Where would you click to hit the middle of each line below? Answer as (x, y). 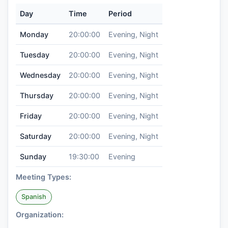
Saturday (36, 136)
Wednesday (40, 75)
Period (120, 13)
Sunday (33, 156)
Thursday (37, 95)
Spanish (34, 197)
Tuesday (35, 55)
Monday (34, 34)
